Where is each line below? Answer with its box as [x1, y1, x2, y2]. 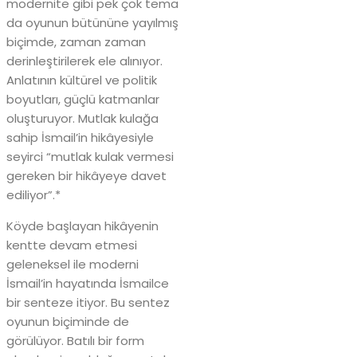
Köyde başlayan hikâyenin [6, 217, 159, 234]
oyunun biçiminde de [6, 312, 129, 330]
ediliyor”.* [6, 186, 61, 203]
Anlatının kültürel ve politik [6, 71, 157, 88]
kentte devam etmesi [6, 236, 137, 253]
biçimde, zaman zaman [6, 33, 146, 50]
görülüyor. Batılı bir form [6, 331, 144, 349]
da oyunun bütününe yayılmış [6, 14, 178, 31]
